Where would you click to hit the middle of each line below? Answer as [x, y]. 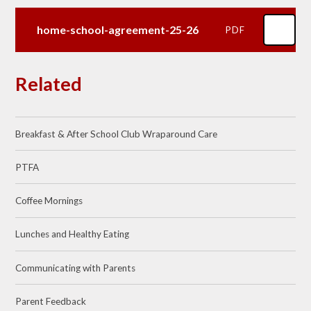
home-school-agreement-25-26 [117, 30]
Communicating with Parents [76, 268]
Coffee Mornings [49, 201]
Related [49, 84]
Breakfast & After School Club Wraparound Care [117, 134]
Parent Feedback [51, 301]
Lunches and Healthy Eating [73, 234]
